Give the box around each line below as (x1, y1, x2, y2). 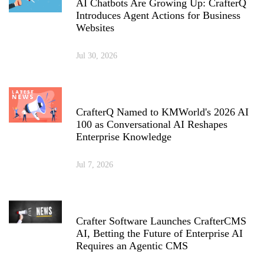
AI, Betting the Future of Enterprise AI (76, 227, 243, 239)
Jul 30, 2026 (76, 51, 117, 60)
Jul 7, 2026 (76, 160, 113, 169)
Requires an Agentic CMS (76, 239, 188, 252)
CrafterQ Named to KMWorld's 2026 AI (76, 105, 249, 118)
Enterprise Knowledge (76, 130, 171, 143)
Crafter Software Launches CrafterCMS (76, 214, 246, 227)
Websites (76, 21, 114, 34)
